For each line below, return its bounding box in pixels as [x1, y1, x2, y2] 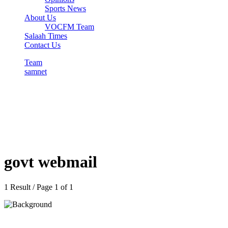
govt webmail [4, 153, 97, 172]
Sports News [45, 4, 86, 13]
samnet [24, 67, 47, 76]
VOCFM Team [45, 22, 94, 32]
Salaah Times [24, 32, 67, 41]
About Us [24, 13, 56, 22]
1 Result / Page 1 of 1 [4, 182, 73, 191]
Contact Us [24, 41, 61, 50]
